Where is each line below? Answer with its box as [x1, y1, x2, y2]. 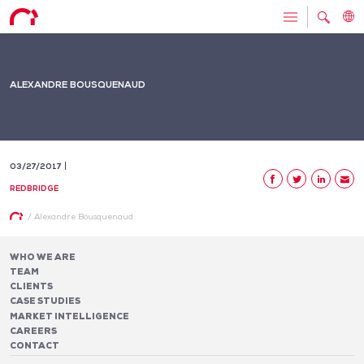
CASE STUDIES [10, 295, 80, 307]
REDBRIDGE [10, 182, 58, 193]
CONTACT [10, 340, 59, 352]
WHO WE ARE [10, 250, 76, 262]
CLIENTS [10, 280, 53, 292]
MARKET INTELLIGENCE [10, 310, 129, 322]
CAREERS [10, 324, 57, 336]
